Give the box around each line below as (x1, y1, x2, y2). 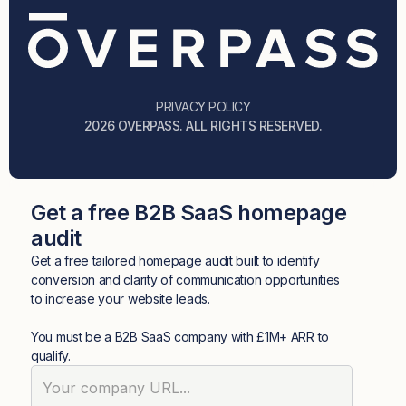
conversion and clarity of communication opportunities (31, 272, 341, 288)
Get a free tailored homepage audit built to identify (31, 253, 320, 269)
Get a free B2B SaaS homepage (31, 199, 346, 227)
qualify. (31, 348, 71, 364)
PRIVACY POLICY (156, 99, 250, 115)
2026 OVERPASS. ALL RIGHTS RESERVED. (83, 118, 323, 134)
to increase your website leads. (31, 291, 210, 307)
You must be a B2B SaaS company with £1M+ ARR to (31, 329, 329, 345)
